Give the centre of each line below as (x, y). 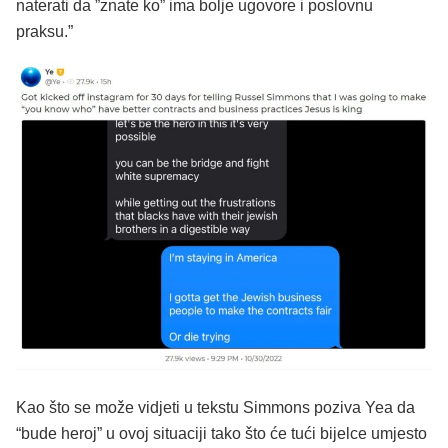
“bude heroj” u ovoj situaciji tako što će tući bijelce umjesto (221, 434)
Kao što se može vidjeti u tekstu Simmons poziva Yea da (215, 408)
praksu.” (44, 31)
